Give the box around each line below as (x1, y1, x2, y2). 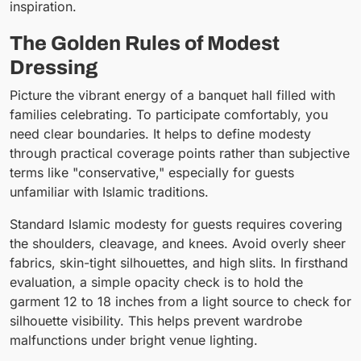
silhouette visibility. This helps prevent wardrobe (10, 312, 302, 329)
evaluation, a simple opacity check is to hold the (10, 273, 303, 290)
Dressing (10, 56, 98, 79)
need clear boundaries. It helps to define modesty (10, 125, 311, 142)
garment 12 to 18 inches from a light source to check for (10, 293, 351, 309)
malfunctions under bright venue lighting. (10, 331, 258, 348)
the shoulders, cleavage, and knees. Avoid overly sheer (10, 234, 346, 251)
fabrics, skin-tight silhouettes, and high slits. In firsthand (10, 254, 348, 271)
